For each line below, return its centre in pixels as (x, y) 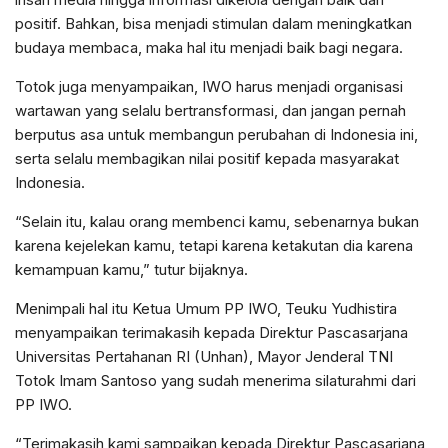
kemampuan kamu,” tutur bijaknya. (131, 270)
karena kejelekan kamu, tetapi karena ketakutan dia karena (214, 246)
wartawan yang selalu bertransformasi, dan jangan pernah (210, 111)
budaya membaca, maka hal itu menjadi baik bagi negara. (209, 48)
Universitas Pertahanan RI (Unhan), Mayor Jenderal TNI (204, 357)
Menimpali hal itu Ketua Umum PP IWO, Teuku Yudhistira (206, 309)
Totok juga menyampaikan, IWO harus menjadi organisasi (209, 87)
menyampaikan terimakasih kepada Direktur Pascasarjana (211, 333)
